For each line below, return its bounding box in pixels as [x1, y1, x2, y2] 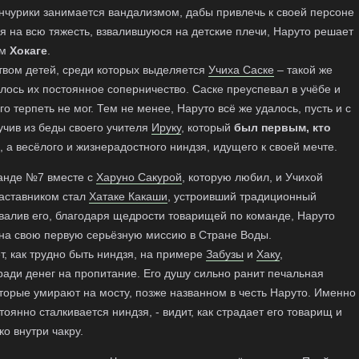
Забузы [206, 248, 244, 260]
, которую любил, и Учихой [182, 171, 323, 184]
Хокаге [10, 44, 47, 57]
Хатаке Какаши [89, 190, 167, 203]
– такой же [274, 63, 333, 76]
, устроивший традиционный [167, 190, 317, 203]
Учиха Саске [208, 63, 274, 76]
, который [181, 121, 234, 134]
